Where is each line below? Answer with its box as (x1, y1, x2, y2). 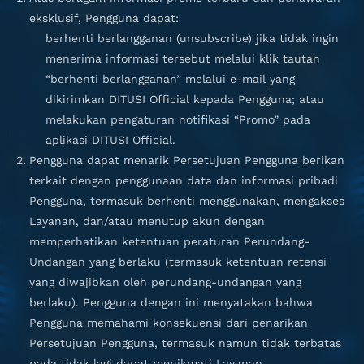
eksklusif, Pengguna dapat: (29, 11, 179, 24)
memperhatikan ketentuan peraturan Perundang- (29, 235, 310, 248)
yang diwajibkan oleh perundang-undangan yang (29, 275, 301, 288)
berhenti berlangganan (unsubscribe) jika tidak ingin (45, 32, 339, 45)
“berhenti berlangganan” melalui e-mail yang (45, 72, 295, 85)
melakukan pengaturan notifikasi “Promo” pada (45, 113, 310, 126)
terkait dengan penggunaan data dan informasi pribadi (29, 174, 338, 187)
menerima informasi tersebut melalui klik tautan (45, 52, 320, 65)
